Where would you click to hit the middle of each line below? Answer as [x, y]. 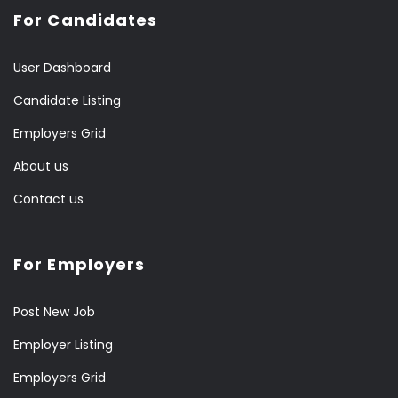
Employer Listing [63, 345]
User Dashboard [62, 68]
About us [41, 166]
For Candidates [86, 20]
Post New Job [54, 312]
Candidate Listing [67, 100]
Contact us [48, 199]
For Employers [80, 264]
